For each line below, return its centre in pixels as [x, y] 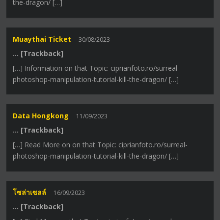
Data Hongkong [41, 115]
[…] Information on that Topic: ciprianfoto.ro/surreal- [96, 68]
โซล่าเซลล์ [30, 192]
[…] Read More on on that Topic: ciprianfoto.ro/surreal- [100, 144]
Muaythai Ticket [42, 39]
